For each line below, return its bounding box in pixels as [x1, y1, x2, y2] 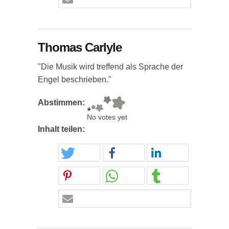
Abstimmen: [38, 98, 87, 107]
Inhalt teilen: [38, 125, 87, 133]
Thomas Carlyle [38, 40, 122, 54]
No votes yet [87, 113, 127, 121]
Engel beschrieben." [38, 75, 111, 84]
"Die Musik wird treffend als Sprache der [38, 62, 183, 71]
